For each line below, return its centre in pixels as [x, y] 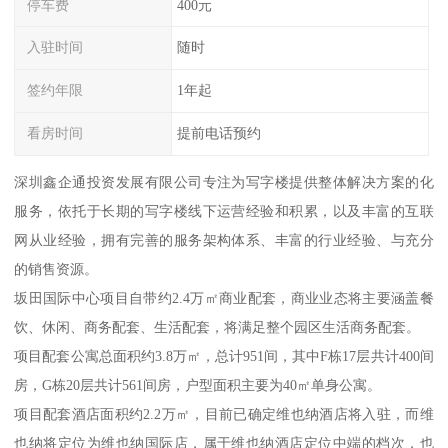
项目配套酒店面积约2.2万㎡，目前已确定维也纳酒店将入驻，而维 [224, 413]
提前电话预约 [218, 133]
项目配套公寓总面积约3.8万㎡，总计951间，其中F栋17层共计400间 [224, 355]
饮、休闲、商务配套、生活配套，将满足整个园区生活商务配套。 [217, 326]
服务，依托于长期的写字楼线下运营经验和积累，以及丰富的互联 [224, 210]
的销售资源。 [56, 268]
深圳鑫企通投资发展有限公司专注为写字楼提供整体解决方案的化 [224, 181]
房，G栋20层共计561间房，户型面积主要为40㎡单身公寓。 [198, 384]
